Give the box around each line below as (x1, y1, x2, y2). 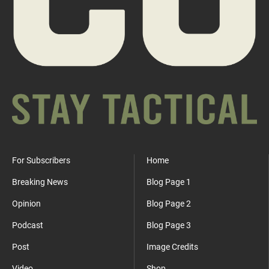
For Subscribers (12, 156, 70, 166)
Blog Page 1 (147, 177, 191, 187)
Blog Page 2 (147, 199, 191, 209)
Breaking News (12, 177, 68, 187)
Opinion (12, 199, 41, 209)
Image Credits (147, 242, 198, 252)
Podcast (12, 220, 43, 231)
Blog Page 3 (147, 220, 191, 231)
